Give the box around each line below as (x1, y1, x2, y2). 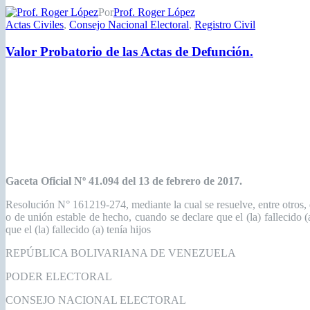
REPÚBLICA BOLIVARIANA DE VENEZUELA (6, 247, 236, 259)
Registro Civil (194, 18, 255, 30)
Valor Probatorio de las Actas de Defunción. (6, 44, 253, 59)
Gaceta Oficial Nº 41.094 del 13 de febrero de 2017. (6, 175, 242, 188)
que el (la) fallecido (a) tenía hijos (6, 224, 151, 236)
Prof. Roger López (113, 6, 195, 18)
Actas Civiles (6, 18, 64, 30)
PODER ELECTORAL (6, 271, 112, 283)
